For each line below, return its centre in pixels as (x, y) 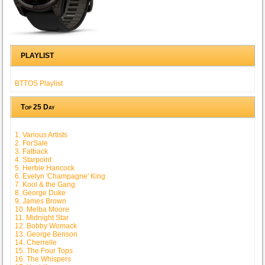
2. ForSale (32, 143)
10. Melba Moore (42, 209)
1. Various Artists (41, 135)
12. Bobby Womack (46, 226)
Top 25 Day (38, 107)
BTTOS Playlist (39, 83)
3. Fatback (32, 151)
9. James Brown (41, 201)
